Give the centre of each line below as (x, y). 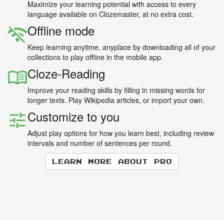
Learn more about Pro (112, 161)
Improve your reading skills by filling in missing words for (116, 90)
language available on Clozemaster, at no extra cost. (110, 14)
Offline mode (61, 30)
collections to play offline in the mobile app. (95, 57)
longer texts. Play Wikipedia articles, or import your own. (116, 100)
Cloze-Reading (66, 73)
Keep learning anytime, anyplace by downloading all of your (121, 47)
